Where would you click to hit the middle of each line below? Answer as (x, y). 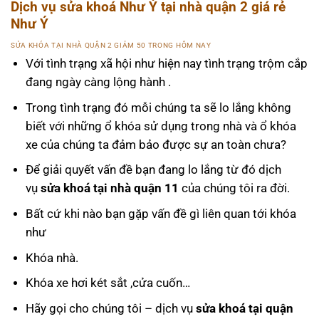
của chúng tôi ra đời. (235, 188)
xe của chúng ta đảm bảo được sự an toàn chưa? (156, 144)
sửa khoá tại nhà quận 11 (111, 188)
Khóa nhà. (52, 257)
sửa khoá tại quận (244, 308)
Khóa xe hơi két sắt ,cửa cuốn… (108, 283)
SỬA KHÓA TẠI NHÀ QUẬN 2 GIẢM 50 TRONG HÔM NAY (111, 46)
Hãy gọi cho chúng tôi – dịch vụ (110, 308)
